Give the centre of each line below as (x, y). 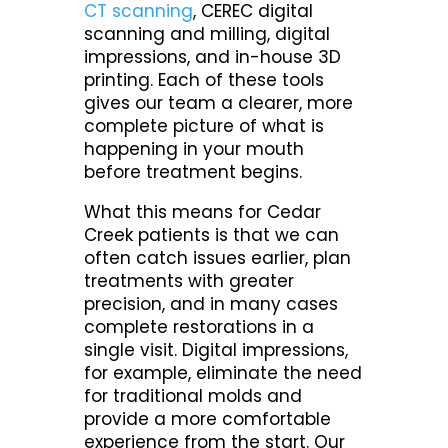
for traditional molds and (193, 396)
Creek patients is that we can (212, 235)
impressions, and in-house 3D (213, 57)
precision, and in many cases (211, 304)
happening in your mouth (194, 149)
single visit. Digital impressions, (216, 350)
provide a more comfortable (208, 419)
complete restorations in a (199, 327)
